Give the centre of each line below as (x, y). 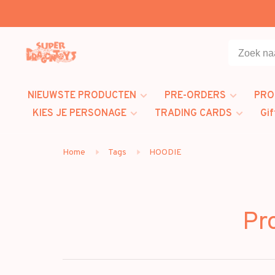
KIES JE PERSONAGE (79, 114)
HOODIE (165, 153)
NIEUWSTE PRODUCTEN (82, 96)
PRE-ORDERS (195, 96)
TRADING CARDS (193, 114)
